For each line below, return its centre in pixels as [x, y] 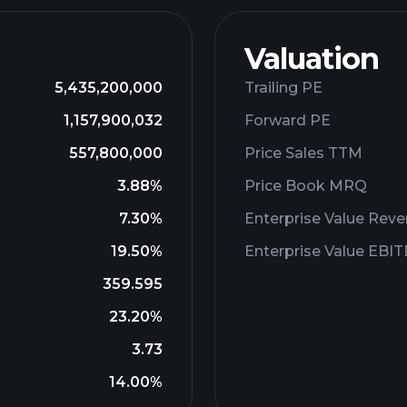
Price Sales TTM [303, 153]
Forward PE [288, 120]
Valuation [312, 59]
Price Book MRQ [306, 186]
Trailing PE [283, 88]
